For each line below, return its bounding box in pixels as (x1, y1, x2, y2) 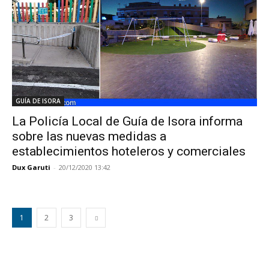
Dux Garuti (12, 163, 50, 172)
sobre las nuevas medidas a (12, 129, 166, 144)
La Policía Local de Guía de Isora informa (12, 114, 243, 128)
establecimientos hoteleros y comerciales (12, 144, 246, 159)
